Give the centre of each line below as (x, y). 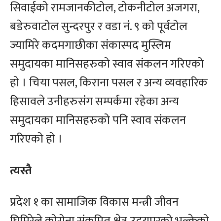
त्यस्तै (22, 171)
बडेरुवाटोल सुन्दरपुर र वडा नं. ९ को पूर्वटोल (99, 27)
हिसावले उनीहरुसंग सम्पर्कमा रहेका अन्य (94, 102)
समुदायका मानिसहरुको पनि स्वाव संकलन (98, 121)
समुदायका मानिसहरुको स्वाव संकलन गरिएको (107, 64)
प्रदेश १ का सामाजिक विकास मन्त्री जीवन (94, 203)
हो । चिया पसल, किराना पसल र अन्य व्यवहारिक (109, 83)
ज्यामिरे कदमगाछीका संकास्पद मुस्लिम (91, 46)
